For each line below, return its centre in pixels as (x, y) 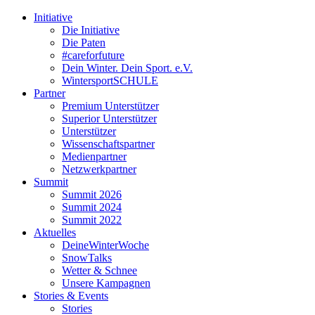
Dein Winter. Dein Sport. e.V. (127, 68)
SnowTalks (87, 258)
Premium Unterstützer (110, 106)
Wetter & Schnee (99, 270)
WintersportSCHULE (110, 81)
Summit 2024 (92, 207)
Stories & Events (71, 296)
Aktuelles (55, 232)
